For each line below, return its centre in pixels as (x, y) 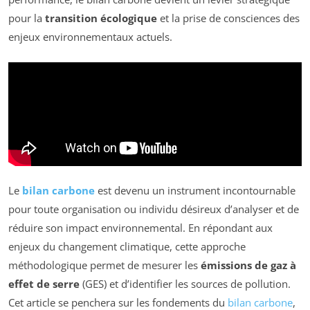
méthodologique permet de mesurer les (104, 265)
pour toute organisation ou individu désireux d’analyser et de (154, 209)
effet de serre (44, 284)
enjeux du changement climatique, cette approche (127, 247)
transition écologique (101, 18)
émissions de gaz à (248, 265)
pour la (27, 18)
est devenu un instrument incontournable (195, 191)
